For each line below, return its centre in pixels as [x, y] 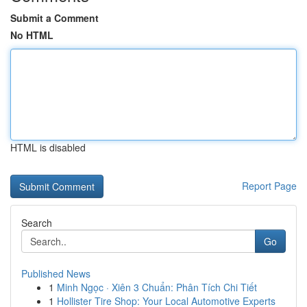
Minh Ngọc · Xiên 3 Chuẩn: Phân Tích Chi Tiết [157, 287]
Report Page [269, 186]
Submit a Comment [54, 18]
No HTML [32, 35]
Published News [56, 273]
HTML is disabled [48, 147]
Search [37, 223]
